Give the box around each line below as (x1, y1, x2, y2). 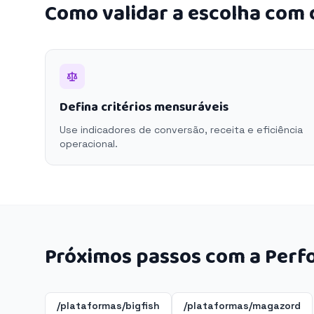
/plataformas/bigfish (57, 299, 160, 312)
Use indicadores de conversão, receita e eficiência (60, 123, 303, 136)
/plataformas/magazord (184, 299, 301, 312)
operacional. (60, 137, 118, 150)
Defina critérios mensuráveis (60, 97, 228, 117)
